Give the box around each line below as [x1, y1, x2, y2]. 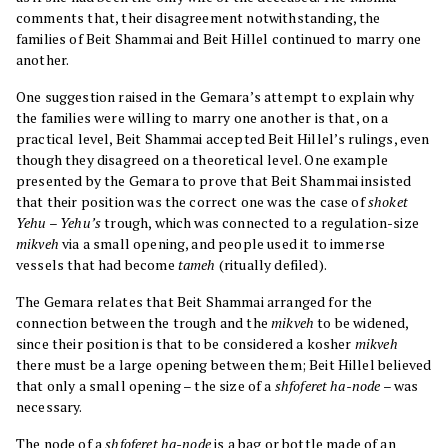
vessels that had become [16, 255, 178, 275]
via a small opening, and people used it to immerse [58, 234, 386, 254]
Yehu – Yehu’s [16, 213, 102, 233]
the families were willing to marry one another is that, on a [16, 108, 389, 128]
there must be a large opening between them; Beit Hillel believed [16, 355, 432, 375]
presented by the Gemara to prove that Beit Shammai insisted [16, 171, 412, 191]
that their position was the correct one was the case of [16, 192, 365, 212]
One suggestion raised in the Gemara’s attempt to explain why [16, 87, 415, 107]
